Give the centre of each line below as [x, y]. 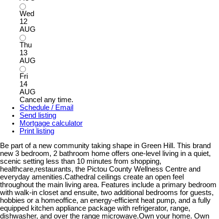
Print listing [37, 131]
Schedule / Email [46, 107]
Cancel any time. [46, 99]
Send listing [38, 115]
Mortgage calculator [51, 123]
